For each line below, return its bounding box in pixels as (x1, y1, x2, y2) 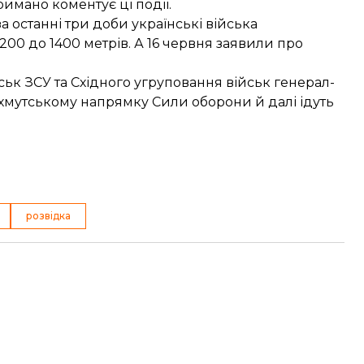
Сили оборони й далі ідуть (152, 94, 334, 110)
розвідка (26, 210, 71, 222)
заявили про (216, 36, 303, 51)
